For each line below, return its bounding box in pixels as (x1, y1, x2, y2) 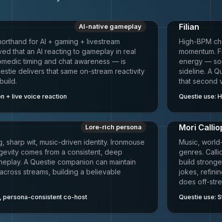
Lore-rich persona (85, 123, 142, 131)
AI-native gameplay (79, 23, 142, 30)
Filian (179, 22, 199, 32)
